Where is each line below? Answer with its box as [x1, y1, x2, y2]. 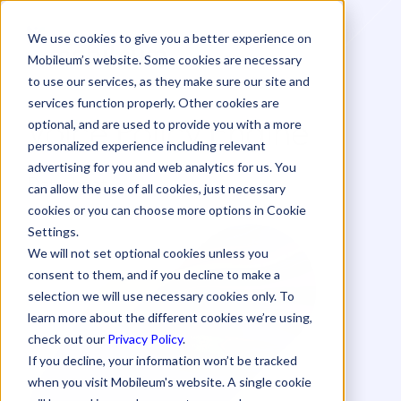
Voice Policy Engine [27, 107, 310, 154]
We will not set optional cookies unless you [27, 244, 269, 260]
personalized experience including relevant [27, 137, 266, 153]
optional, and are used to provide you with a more [27, 115, 302, 132]
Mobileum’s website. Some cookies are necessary [27, 51, 302, 67]
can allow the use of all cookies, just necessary [27, 180, 286, 196]
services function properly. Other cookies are [27, 94, 279, 110]
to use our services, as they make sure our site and [27, 73, 310, 89]
